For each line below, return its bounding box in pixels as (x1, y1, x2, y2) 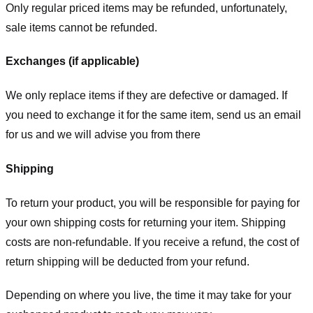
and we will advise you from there (33, 129, 201, 141)
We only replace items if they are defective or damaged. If (6, 89, 287, 102)
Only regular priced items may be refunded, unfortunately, (6, 1, 287, 14)
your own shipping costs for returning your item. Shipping (6, 216, 286, 228)
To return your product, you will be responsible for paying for (6, 196, 300, 209)
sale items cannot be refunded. (6, 21, 157, 34)
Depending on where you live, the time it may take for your (6, 289, 291, 302)
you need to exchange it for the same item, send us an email (6, 109, 301, 122)
